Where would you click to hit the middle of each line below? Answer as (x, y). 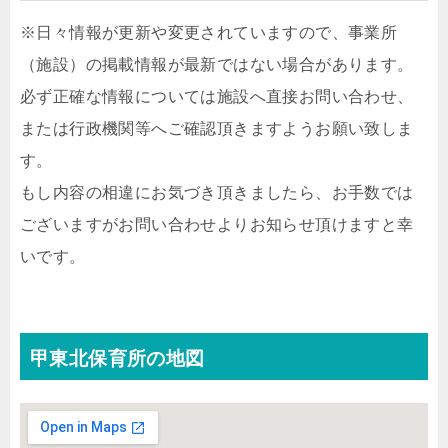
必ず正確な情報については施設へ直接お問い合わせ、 (217, 96)
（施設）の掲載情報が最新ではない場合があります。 (217, 64)
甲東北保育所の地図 (117, 358)
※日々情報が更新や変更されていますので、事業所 (209, 32)
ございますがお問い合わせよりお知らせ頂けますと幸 (217, 224)
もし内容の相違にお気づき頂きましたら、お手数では (217, 192)
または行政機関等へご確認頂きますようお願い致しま (217, 128)
